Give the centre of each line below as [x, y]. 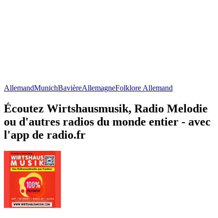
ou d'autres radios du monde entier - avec [107, 121]
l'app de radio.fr [45, 135]
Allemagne [99, 88]
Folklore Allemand [144, 88]
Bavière [70, 88]
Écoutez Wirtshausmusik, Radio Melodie [106, 108]
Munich [46, 88]
